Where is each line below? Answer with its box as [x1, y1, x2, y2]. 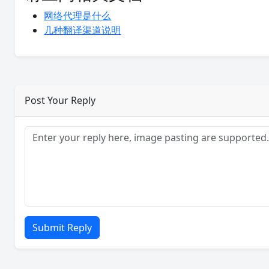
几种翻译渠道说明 [44, 23, 121, 37]
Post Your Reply [25, 94, 96, 107]
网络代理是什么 [44, 9, 112, 22]
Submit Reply [32, 221, 92, 234]
